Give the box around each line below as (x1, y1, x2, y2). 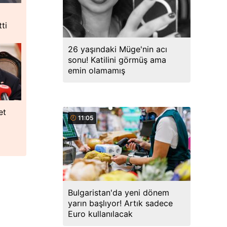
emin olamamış (68, 65, 125, 75)
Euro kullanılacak (68, 209, 133, 219)
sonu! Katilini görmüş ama (68, 55, 166, 65)
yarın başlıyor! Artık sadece (68, 198, 173, 208)
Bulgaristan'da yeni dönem (68, 187, 169, 198)
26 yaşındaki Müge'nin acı (68, 44, 167, 54)
